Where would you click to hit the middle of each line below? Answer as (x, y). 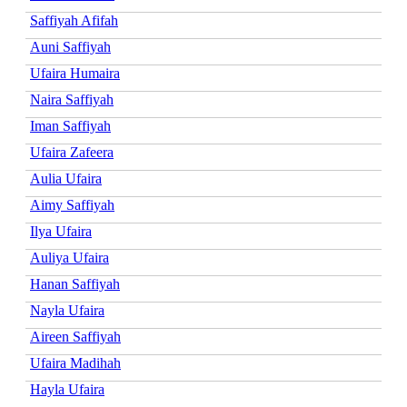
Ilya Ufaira (61, 231)
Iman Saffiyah (70, 125)
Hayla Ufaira (67, 389)
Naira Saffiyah (72, 99)
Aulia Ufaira (66, 178)
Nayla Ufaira (67, 310)
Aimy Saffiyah (72, 204)
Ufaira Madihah (75, 362)
